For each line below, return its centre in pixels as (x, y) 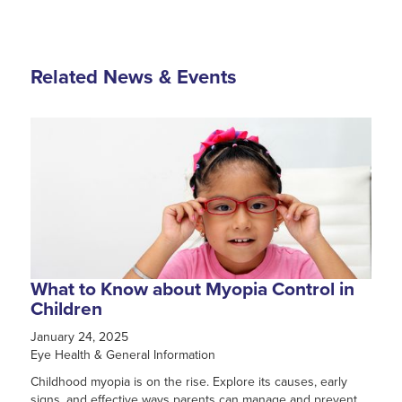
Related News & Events (133, 77)
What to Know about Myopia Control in (192, 289)
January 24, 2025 (79, 337)
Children (66, 309)
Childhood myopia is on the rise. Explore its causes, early (188, 382)
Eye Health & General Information (122, 355)
